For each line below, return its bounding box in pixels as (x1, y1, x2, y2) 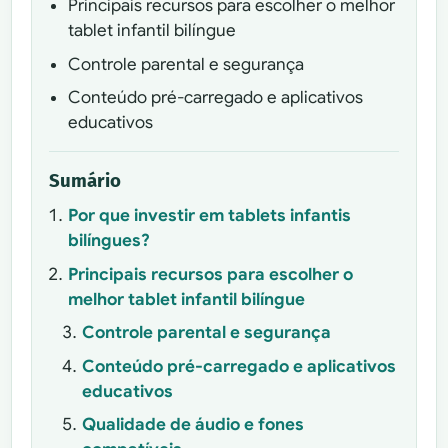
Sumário (49, 169, 122, 192)
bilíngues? (67, 230, 150, 252)
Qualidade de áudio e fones (81, 414, 304, 436)
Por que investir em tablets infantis (67, 205, 351, 227)
